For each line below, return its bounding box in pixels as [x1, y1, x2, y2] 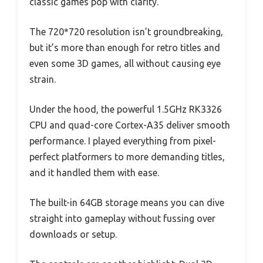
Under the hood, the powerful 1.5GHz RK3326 [29, 103, 222, 114]
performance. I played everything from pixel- [29, 135, 216, 146]
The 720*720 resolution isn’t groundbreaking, [29, 26, 223, 37]
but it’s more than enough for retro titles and [29, 42, 220, 53]
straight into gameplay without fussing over [29, 213, 215, 224]
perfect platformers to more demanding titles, [29, 151, 225, 162]
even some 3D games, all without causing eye [29, 58, 221, 69]
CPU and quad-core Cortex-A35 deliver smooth [29, 119, 230, 130]
